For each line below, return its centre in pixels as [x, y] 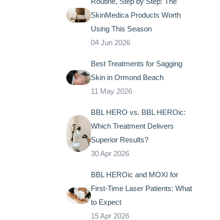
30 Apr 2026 [110, 154]
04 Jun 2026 [110, 43]
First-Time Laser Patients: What [141, 189]
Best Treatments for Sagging [136, 64]
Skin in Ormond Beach [127, 78]
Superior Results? [119, 140]
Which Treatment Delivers [132, 126]
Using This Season [121, 29]
